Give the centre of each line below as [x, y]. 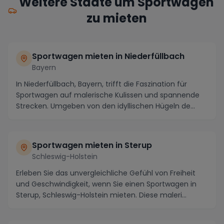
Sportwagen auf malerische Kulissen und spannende [108, 95]
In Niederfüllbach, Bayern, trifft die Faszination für [101, 84]
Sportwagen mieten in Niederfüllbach [108, 56]
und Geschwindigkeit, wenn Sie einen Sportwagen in [106, 184]
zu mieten [116, 18]
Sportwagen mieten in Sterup [92, 145]
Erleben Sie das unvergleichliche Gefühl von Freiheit [106, 173]
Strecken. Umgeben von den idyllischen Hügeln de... [105, 106]
